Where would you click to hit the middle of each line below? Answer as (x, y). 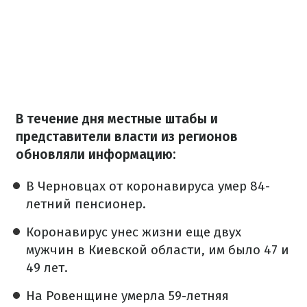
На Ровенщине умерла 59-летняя (127, 295)
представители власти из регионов (127, 136)
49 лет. (47, 267)
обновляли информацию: (96, 154)
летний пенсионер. (86, 204)
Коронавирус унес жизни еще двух (134, 232)
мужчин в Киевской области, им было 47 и (158, 249)
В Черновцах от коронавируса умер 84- (148, 186)
